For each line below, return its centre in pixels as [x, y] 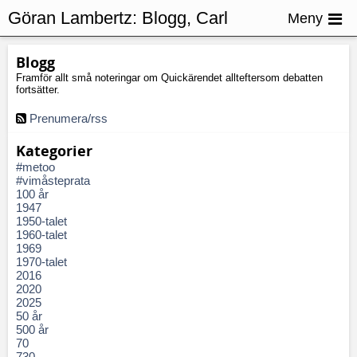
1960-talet [41, 235]
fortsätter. [38, 90]
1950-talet [41, 221]
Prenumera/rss [69, 118]
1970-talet [41, 262]
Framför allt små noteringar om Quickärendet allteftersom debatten [169, 78]
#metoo [35, 167]
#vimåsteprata [53, 180]
